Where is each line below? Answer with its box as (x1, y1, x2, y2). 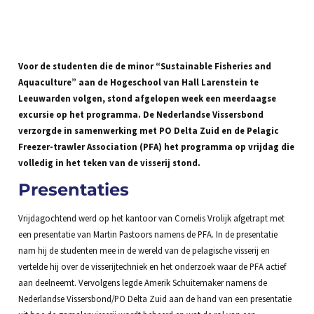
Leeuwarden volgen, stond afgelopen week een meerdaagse (18, 92, 276, 104)
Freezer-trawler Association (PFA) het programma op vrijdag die (18, 140, 294, 152)
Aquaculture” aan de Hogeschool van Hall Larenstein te (18, 76, 259, 88)
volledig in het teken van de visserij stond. (18, 156, 200, 168)
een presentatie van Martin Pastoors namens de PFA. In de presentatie (18, 228, 278, 240)
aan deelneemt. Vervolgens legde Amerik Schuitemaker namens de (18, 277, 267, 289)
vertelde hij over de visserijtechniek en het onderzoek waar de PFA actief (18, 261, 286, 273)
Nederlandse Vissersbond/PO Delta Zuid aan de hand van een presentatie (18, 293, 292, 305)
